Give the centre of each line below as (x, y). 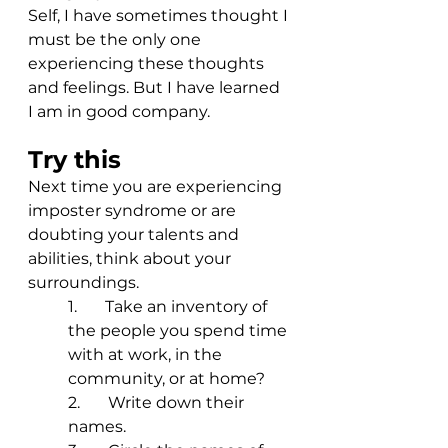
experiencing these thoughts (148, 64)
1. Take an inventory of (169, 307)
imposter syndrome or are (134, 211)
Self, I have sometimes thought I (160, 16)
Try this (74, 160)
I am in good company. (121, 112)
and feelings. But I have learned (156, 88)
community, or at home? (168, 379)
